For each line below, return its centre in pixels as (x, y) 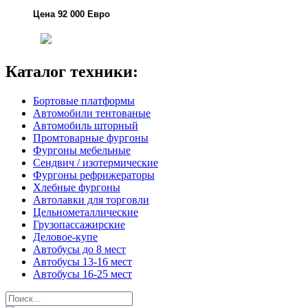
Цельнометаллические (86, 212)
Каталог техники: (72, 71)
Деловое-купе (65, 236)
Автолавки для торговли (91, 199)
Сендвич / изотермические (96, 162)
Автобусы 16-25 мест (82, 274)
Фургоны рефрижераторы (94, 175)
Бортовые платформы (84, 100)
